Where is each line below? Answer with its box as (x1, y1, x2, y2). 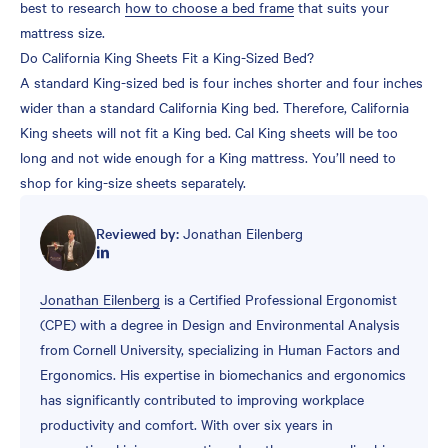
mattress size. (20, 22, 105, 43)
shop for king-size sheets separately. (20, 172, 246, 193)
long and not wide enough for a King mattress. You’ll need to (20, 147, 396, 168)
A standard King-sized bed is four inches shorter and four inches (20, 72, 423, 93)
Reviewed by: (96, 223, 183, 244)
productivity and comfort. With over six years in (40, 414, 333, 435)
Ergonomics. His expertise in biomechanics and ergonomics (40, 364, 406, 385)
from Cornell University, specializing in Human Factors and (40, 339, 400, 360)
